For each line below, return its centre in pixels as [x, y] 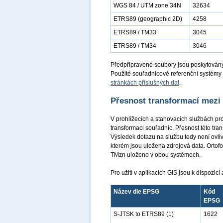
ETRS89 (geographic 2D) [148, 19]
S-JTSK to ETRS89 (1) [144, 214]
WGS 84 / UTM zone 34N [147, 5]
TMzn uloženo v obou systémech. [156, 155]
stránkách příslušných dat [145, 83]
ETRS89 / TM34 [135, 46]
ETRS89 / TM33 [135, 32]
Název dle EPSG [136, 192]
